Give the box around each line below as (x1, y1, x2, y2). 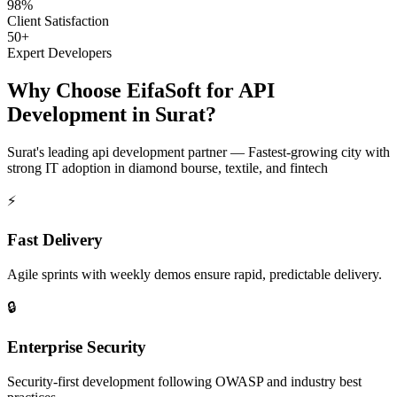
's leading (36, 144, 92, 160)
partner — (184, 144, 248, 160)
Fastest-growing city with (248, 144, 390, 160)
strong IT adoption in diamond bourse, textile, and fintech (7, 160, 328, 175)
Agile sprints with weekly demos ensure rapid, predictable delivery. (7, 267, 382, 283)
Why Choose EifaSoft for (7, 78, 238, 102)
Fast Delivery (7, 230, 103, 250)
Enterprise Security (7, 337, 146, 356)
